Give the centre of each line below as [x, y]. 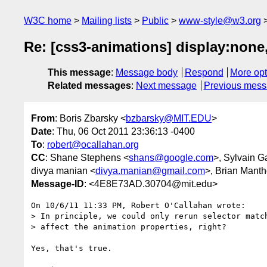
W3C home [48, 21]
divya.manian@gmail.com [150, 170]
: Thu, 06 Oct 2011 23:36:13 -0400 [123, 131]
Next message [166, 86]
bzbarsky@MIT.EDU [169, 118]
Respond [204, 73]
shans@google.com [171, 157]
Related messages [89, 86]
